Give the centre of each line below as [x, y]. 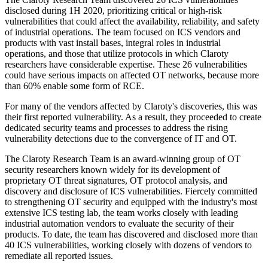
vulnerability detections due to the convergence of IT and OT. [121, 139]
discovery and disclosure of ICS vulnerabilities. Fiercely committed [131, 191]
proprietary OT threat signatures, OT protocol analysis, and [116, 181]
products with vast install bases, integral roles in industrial [113, 43]
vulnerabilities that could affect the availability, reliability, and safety [132, 22]
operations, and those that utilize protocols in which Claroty [117, 54]
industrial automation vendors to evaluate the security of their [119, 224]
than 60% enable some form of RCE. [74, 86]
